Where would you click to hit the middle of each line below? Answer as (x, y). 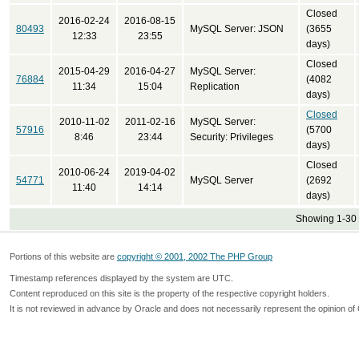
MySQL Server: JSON (237, 29)
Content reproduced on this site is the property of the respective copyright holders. (169, 293)
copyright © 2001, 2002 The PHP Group (195, 256)
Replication (215, 87)
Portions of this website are (63, 256)
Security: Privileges (232, 137)
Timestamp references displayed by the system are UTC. (121, 278)
